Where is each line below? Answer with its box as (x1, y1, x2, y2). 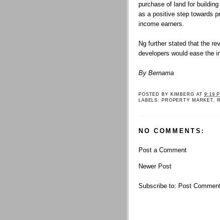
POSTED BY (138, 91, 170, 97)
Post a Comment (138, 146, 187, 154)
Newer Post (138, 162, 171, 170)
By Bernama (138, 69, 174, 77)
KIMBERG (170, 91, 194, 97)
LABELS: (138, 97, 162, 103)
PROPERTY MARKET (161, 97, 214, 103)
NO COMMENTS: (138, 127, 205, 135)
